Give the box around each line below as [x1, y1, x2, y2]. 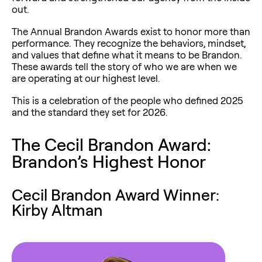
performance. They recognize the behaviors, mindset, [12, 36, 246, 49]
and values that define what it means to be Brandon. [12, 48, 242, 61]
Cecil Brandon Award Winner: [12, 184, 219, 205]
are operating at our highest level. [12, 71, 160, 84]
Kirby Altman [12, 199, 103, 220]
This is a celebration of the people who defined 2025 [12, 94, 243, 106]
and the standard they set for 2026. [12, 105, 168, 118]
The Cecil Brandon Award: [12, 133, 211, 155]
